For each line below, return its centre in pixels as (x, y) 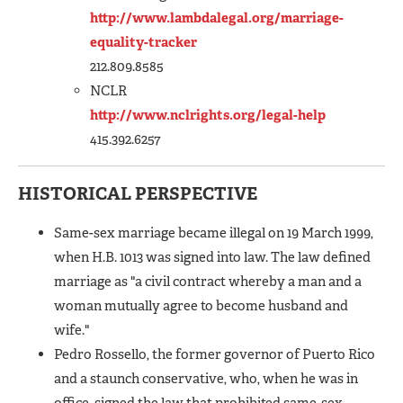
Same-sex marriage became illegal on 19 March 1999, (214, 233)
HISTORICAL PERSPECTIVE (138, 193)
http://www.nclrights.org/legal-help (208, 115)
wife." (72, 330)
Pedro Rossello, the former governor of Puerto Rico (215, 354)
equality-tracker (143, 42)
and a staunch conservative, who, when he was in (206, 378)
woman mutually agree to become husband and (201, 305)
